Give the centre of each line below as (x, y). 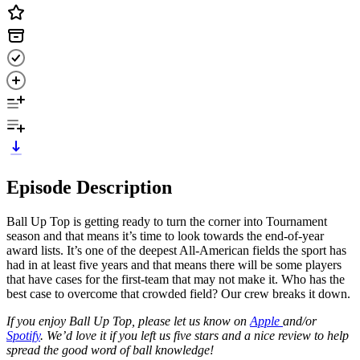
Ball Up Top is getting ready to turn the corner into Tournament (167, 221)
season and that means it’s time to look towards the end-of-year (165, 235)
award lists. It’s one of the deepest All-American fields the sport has (176, 250)
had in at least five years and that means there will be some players (174, 264)
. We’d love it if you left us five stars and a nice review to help (194, 335)
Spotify (23, 335)
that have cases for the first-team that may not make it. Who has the (176, 279)
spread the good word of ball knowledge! (110, 350)
